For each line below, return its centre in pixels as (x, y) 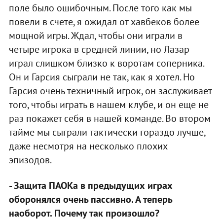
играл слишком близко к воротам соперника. (106, 63)
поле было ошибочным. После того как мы (100, 8)
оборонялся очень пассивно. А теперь (90, 200)
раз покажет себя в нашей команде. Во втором (110, 119)
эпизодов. (30, 160)
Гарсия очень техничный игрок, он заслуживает (110, 91)
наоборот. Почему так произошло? (84, 213)
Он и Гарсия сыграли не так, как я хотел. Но (102, 77)
